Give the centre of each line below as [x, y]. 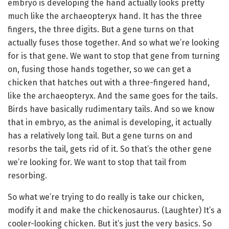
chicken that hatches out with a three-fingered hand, [109, 82]
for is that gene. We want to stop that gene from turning [114, 56]
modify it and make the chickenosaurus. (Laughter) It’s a [114, 210]
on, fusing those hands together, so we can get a [99, 69]
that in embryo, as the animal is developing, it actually [110, 122]
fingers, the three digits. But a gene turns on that [101, 29]
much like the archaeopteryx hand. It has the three [105, 16]
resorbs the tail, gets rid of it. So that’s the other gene [110, 149]
